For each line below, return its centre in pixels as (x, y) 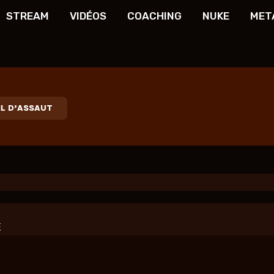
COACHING (154, 16)
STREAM (27, 16)
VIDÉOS (88, 16)
